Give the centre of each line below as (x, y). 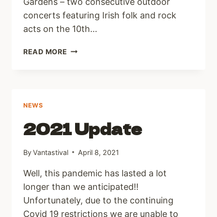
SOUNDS (82, 83)
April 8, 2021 (99, 152)
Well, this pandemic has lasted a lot (95, 173)
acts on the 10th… (60, 29)
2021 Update (83, 128)
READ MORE (45, 51)
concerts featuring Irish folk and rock (100, 15)
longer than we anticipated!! (81, 186)
